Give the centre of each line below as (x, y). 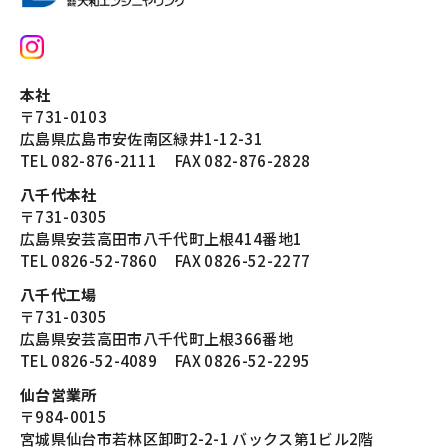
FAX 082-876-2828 (243, 160)
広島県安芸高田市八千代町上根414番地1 (161, 238)
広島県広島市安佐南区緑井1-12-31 (142, 138)
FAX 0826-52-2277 (243, 260)
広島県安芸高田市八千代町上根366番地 (157, 338)
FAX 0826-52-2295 (243, 360)
